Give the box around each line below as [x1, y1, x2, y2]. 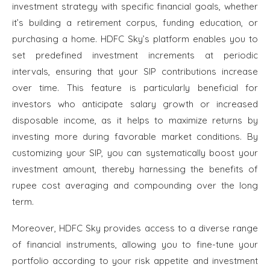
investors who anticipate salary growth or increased [12, 98, 258, 110]
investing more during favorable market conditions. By [12, 131, 258, 143]
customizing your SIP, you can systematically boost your [12, 147, 258, 159]
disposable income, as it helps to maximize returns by [12, 115, 258, 127]
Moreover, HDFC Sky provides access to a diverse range [12, 222, 258, 234]
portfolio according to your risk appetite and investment [12, 255, 258, 267]
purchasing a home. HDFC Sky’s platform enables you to [12, 33, 258, 45]
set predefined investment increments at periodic [12, 49, 258, 61]
